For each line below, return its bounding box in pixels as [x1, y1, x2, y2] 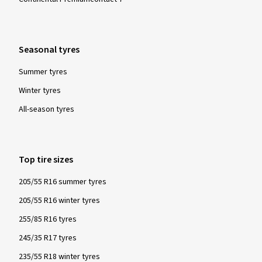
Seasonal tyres [19, 43, 80, 56]
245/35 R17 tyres [19, 232, 77, 244]
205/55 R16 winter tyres [19, 194, 100, 206]
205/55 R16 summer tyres [19, 175, 106, 188]
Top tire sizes [19, 153, 73, 166]
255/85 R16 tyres [19, 213, 77, 225]
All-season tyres [19, 103, 74, 115]
